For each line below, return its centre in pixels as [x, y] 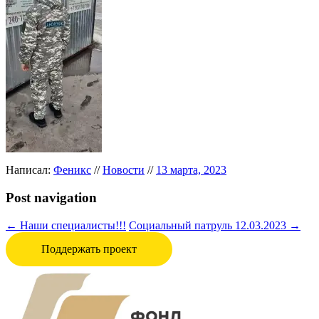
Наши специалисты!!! [72, 225]
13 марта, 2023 [191, 170]
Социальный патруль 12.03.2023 [209, 225]
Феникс [72, 170]
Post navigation [51, 197]
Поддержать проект [89, 249]
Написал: [30, 170]
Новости [124, 170]
